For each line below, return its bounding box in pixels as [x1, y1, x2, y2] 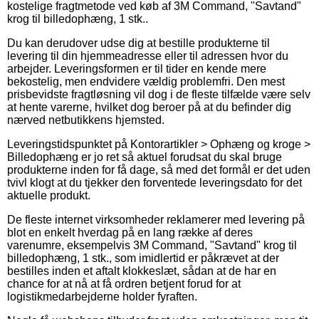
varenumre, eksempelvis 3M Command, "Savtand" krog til [7, 239, 297, 251]
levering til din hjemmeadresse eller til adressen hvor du [7, 49, 288, 62]
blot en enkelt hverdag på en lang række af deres [7, 226, 253, 239]
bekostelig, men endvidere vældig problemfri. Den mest [7, 75, 285, 88]
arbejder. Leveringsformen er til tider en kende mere [7, 62, 266, 75]
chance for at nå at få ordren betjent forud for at [7, 277, 241, 290]
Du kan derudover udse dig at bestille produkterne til [7, 36, 270, 49]
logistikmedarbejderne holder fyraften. [7, 290, 197, 303]
